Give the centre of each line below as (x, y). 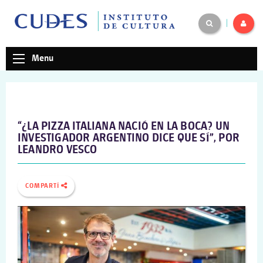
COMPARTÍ (43, 186)
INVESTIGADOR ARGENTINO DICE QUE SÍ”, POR (129, 139)
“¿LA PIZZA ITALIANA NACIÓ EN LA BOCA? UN (124, 127)
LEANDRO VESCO (58, 150)
